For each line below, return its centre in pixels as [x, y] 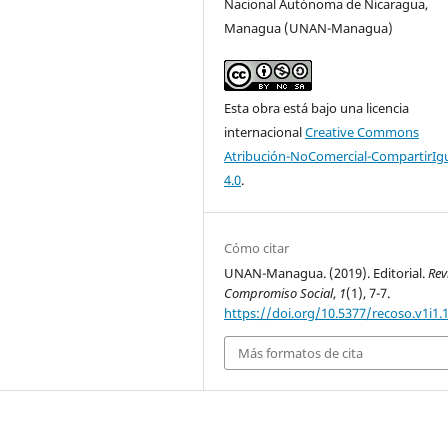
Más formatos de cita [301, 352]
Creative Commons [362, 131]
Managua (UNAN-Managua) [309, 27]
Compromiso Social [279, 292]
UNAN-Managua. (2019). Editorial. [326, 272]
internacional [265, 131]
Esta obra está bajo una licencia [317, 107]
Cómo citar [257, 247]
